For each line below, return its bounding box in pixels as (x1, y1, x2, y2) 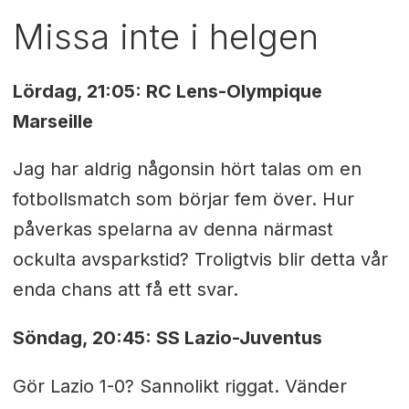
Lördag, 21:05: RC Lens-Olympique (12, 79, 322, 102)
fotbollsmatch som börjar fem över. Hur (12, 188, 354, 211)
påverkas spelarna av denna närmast (12, 218, 333, 241)
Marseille (12, 110, 93, 132)
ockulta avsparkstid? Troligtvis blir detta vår (12, 248, 388, 271)
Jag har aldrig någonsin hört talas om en (12, 158, 362, 181)
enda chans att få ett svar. (12, 278, 238, 301)
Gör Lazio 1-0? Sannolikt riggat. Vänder (12, 375, 347, 398)
